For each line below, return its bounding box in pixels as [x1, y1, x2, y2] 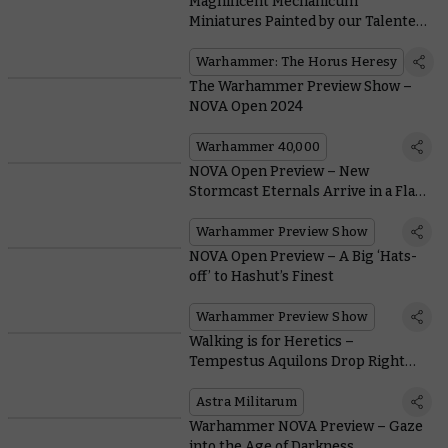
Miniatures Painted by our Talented [188, 13, 424, 31]
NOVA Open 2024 [188, 98, 303, 116]
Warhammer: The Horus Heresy [195, 54, 398, 70]
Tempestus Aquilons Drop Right [188, 353, 405, 371]
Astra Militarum [195, 394, 297, 410]
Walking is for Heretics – [188, 333, 354, 351]
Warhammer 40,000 [195, 139, 320, 155]
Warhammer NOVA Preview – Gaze [188, 418, 423, 436]
